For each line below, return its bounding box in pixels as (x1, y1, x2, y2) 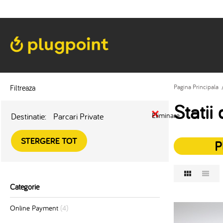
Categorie (10, 182, 39, 192)
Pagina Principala (173, 83, 219, 91)
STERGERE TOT (21, 135, 77, 146)
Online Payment (10, 203, 58, 213)
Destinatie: (11, 111, 46, 122)
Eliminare (151, 111, 180, 120)
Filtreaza (10, 83, 35, 93)
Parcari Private (53, 111, 104, 122)
